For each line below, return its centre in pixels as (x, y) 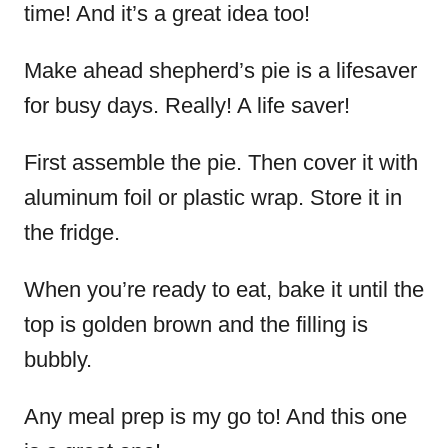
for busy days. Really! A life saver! (187, 105)
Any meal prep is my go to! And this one (215, 416)
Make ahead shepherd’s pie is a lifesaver (220, 70)
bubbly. (61, 359)
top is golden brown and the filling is (196, 324)
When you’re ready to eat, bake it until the (224, 289)
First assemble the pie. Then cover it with (221, 162)
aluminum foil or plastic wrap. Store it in (213, 197)
